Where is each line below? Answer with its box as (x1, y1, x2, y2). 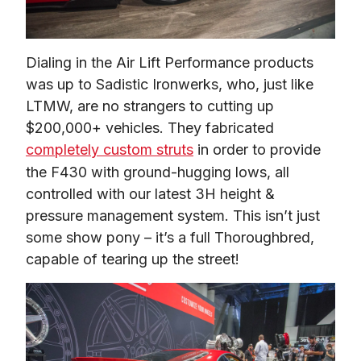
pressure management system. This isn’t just (26, 206, 320, 224)
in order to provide (193, 140, 321, 158)
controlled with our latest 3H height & (26, 185, 275, 202)
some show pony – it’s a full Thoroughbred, (26, 228, 314, 246)
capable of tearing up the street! (26, 250, 239, 268)
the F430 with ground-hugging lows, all (26, 163, 289, 180)
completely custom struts (26, 140, 193, 158)
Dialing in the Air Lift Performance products (26, 53, 313, 71)
